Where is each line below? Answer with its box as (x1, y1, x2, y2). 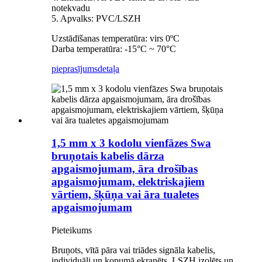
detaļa (98, 64, 119, 74)
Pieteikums (51, 225, 92, 235)
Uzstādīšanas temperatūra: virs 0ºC (51, 33, 180, 44)
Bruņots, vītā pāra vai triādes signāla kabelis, (51, 244, 215, 255)
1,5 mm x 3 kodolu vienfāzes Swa (51, 137, 211, 150)
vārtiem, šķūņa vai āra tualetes (51, 188, 199, 201)
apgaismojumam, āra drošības (51, 163, 198, 175)
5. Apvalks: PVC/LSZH (51, 13, 141, 24)
